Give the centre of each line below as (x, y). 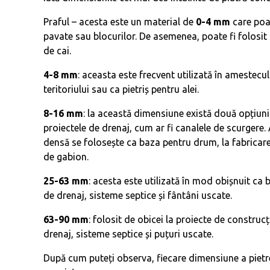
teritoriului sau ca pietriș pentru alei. (121, 89)
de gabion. (66, 157)
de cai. (57, 51)
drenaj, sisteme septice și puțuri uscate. (128, 234)
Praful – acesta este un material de (120, 22)
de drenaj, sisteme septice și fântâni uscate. (138, 195)
